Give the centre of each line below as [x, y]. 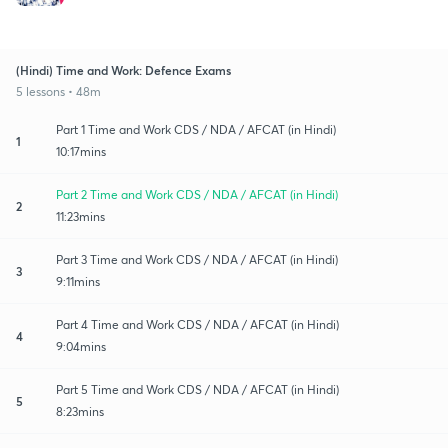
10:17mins [81, 151]
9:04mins [81, 346]
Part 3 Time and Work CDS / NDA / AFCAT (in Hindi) [197, 259]
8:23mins [80, 411]
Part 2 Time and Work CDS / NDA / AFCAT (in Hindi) [197, 194]
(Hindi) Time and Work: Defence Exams [123, 69]
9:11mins [78, 281]
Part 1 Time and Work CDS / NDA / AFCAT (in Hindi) [196, 129]
